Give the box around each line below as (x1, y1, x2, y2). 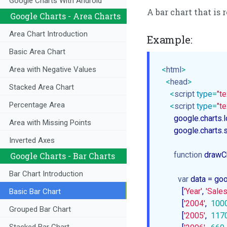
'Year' (184, 186, 202, 197)
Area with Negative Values (9, 65, 96, 74)
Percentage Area (9, 100, 65, 110)
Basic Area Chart (9, 47, 65, 57)
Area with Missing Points (9, 118, 91, 128)
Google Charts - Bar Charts (10, 150, 115, 162)
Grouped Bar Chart (9, 205, 71, 214)
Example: (147, 33, 193, 47)
